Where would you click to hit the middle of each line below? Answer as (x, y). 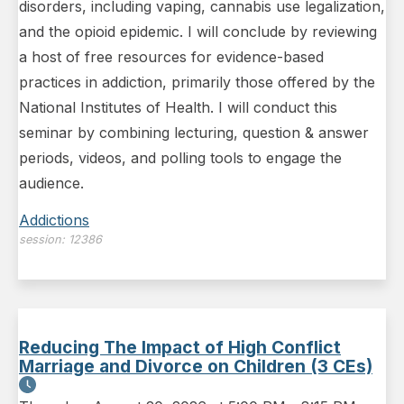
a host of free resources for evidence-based (171, 57)
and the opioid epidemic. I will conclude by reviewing (198, 32)
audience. (51, 184)
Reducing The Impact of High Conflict (180, 348)
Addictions (54, 220)
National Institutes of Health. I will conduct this (178, 108)
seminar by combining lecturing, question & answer (194, 133)
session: (44, 240)
